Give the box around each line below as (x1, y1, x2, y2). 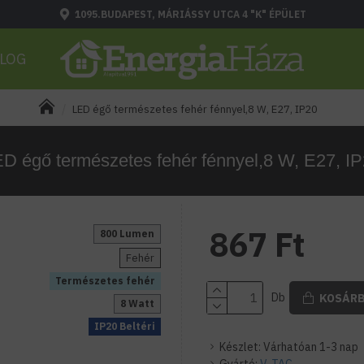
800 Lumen (100, 227, 154, 240)
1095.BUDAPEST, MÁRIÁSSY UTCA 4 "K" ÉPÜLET (74, 7, 306, 20)
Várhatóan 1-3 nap (263, 340, 358, 354)
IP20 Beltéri (94, 320, 155, 332)
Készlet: (219, 340, 261, 354)
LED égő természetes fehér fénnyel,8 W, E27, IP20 (71, 102, 318, 116)
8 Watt (120, 297, 154, 310)
